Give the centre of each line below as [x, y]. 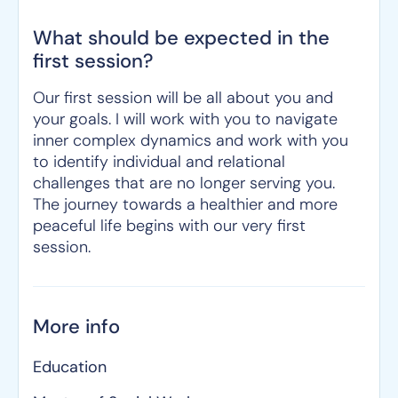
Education [70, 367]
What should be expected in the [181, 38]
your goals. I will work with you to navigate [185, 119]
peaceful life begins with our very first [169, 226]
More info [76, 326]
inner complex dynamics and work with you [191, 140]
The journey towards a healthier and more [185, 204]
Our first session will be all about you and [183, 98]
